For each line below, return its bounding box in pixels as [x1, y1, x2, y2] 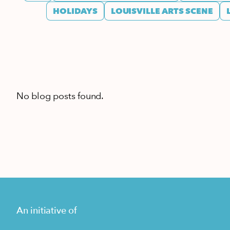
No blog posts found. [16, 89, 104, 103]
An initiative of [16, 204, 77, 218]
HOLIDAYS [53, 6, 98, 17]
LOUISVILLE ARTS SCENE [110, 6, 213, 17]
